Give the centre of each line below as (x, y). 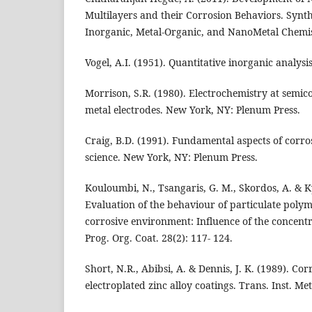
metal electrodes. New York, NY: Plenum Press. (193, 110)
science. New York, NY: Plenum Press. (171, 157)
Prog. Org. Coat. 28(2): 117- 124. (159, 238)
